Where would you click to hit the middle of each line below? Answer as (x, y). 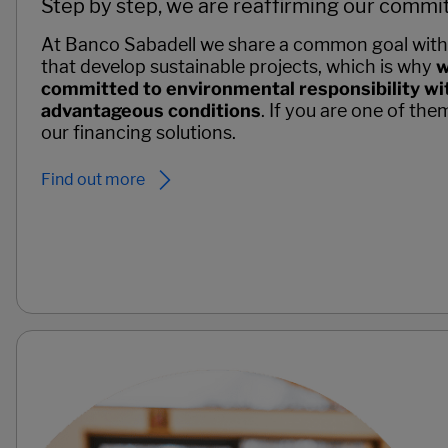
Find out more (93, 180)
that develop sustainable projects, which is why (238, 66)
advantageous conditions (151, 110)
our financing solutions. (138, 132)
